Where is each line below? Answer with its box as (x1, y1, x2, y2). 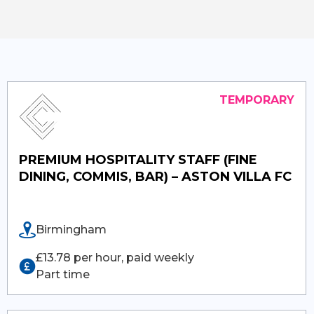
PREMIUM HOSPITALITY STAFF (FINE (19, 151, 258, 168)
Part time (36, 267, 90, 281)
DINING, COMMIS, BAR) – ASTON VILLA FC (19, 168, 292, 184)
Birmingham (36, 222, 107, 236)
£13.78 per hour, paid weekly (36, 250, 195, 264)
